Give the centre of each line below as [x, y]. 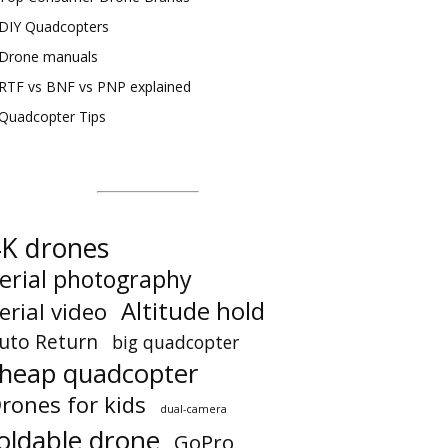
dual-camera [193, 409]
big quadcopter [175, 342]
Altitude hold [193, 310]
